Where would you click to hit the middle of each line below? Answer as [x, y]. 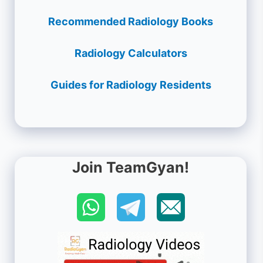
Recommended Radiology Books [131, 21]
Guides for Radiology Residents [131, 85]
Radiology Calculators [131, 53]
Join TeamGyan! [131, 168]
